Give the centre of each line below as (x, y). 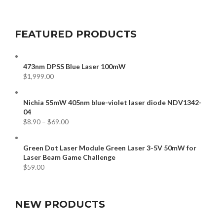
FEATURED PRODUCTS (76, 34)
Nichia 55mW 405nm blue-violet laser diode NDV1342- (112, 102)
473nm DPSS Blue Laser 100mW (74, 66)
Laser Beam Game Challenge (69, 157)
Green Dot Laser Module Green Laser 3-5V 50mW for (110, 147)
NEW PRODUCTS (60, 204)
